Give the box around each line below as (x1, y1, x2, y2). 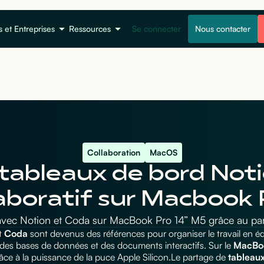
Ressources (69, 24, 111, 34)
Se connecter (132, 24, 181, 34)
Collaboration (87, 147, 140, 158)
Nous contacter (195, 24, 250, 34)
